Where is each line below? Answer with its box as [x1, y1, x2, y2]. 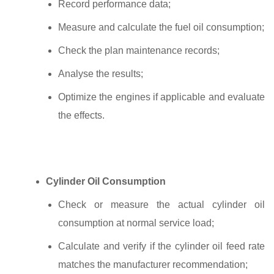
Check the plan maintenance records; [58, 45, 220, 56]
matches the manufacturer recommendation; [58, 259, 248, 270]
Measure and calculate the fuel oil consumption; [58, 21, 264, 32]
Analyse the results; [58, 68, 143, 79]
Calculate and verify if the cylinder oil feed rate [58, 240, 265, 251]
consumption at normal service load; [58, 217, 214, 228]
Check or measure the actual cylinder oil [58, 199, 265, 210]
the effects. [58, 109, 105, 120]
